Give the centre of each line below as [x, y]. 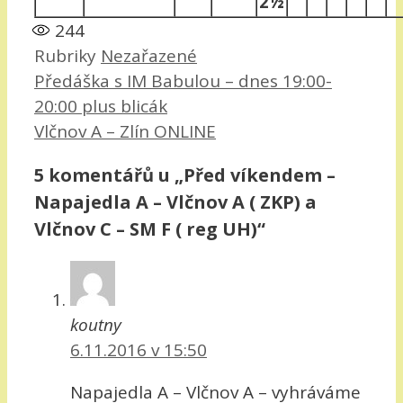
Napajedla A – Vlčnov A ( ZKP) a [175, 201]
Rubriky [67, 55]
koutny [96, 324]
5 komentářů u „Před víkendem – [185, 175]
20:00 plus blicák [101, 106]
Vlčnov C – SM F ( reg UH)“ [150, 228]
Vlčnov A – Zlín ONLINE [125, 131]
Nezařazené [149, 55]
